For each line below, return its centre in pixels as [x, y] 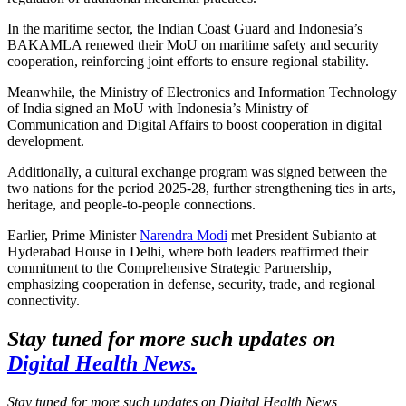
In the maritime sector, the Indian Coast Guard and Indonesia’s [185, 28]
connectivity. [43, 300]
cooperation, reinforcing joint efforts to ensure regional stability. [188, 61]
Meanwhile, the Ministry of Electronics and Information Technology [202, 92]
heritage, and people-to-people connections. [131, 204]
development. [46, 140]
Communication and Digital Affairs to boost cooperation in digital [194, 124]
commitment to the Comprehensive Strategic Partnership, [169, 267]
